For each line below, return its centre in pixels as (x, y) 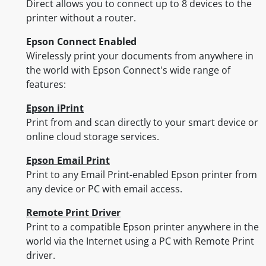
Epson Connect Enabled (81, 42)
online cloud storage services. (93, 137)
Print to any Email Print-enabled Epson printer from (142, 175)
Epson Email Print (68, 161)
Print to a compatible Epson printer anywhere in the (142, 227)
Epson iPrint (55, 108)
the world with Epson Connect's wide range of (128, 70)
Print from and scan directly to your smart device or (142, 123)
